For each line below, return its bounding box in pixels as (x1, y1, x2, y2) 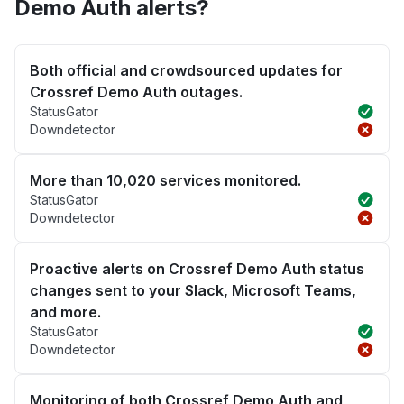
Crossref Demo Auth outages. (30, 83, 243, 102)
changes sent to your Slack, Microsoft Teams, (30, 281, 356, 300)
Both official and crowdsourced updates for (30, 61, 343, 80)
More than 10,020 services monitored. (30, 171, 301, 190)
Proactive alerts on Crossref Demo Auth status (30, 260, 364, 279)
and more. (30, 303, 101, 322)
